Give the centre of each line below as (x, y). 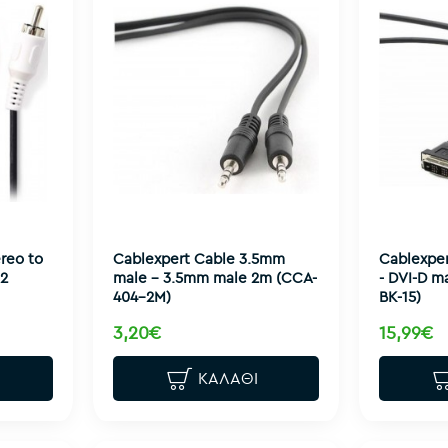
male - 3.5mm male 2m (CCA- (214, 277)
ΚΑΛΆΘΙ (228, 378)
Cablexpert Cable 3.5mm (198, 258)
